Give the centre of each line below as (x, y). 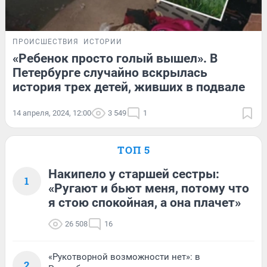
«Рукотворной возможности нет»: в (124, 257)
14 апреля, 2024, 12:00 (52, 113)
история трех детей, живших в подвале (129, 87)
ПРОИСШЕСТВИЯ (46, 42)
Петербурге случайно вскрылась (110, 73)
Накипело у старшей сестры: (134, 174)
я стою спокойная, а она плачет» (145, 203)
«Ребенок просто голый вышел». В (115, 59)
